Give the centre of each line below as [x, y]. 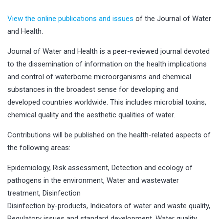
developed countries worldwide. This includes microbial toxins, [107, 102]
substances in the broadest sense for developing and [93, 89]
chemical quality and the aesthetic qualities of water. [91, 115]
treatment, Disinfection [44, 193]
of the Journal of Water [172, 18]
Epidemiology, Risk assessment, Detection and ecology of [100, 167]
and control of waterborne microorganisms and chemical [99, 77]
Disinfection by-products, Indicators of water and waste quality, [109, 206]
